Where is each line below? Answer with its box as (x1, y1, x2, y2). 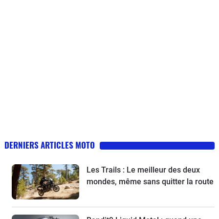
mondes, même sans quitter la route (87, 176, 214, 186)
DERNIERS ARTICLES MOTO (4, 138, 95, 151)
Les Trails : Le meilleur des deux (87, 165, 200, 175)
